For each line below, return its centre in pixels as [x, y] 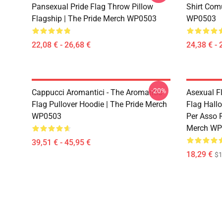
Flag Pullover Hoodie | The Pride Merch [99, 104]
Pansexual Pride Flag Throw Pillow [92, 7]
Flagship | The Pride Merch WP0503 [94, 19]
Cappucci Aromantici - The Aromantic [97, 92]
